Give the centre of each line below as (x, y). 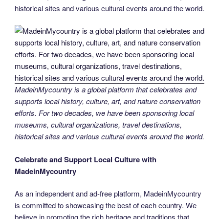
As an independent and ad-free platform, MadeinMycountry (108, 194)
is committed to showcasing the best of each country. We (106, 205)
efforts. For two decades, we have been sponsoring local (104, 113)
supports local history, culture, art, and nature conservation (108, 101)
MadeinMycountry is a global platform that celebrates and (106, 89)
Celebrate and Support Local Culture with (86, 159)
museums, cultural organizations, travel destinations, (98, 125)
